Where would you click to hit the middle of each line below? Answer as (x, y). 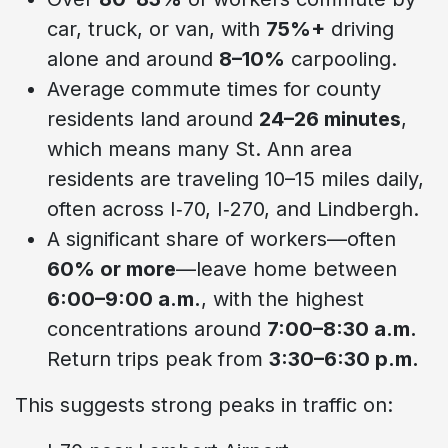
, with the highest (282, 298)
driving (359, 28)
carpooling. (341, 58)
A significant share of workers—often (221, 238)
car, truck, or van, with (156, 28)
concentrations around (157, 328)
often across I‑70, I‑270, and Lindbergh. (233, 208)
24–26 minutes (330, 118)
